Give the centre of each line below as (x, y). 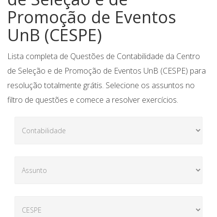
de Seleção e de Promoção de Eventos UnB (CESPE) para (107, 70)
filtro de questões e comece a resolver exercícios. (93, 100)
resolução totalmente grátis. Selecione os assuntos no (101, 85)
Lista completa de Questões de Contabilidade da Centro (104, 56)
